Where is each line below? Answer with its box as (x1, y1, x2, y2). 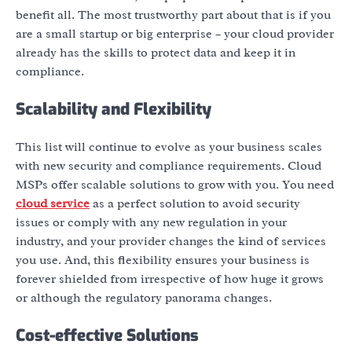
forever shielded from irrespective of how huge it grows (16, 271, 324, 288)
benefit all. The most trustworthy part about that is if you (16, 6, 331, 23)
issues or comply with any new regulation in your (16, 214, 287, 231)
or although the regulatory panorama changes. (16, 290, 272, 306)
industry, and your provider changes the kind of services (16, 233, 326, 250)
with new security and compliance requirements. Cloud (16, 158, 321, 174)
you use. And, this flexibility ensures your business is (16, 252, 310, 269)
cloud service (16, 196, 90, 212)
